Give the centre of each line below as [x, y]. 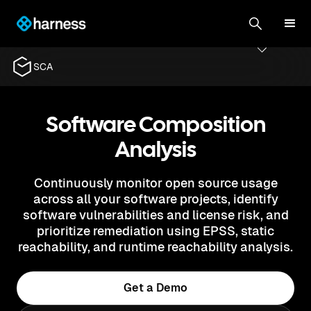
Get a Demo [155, 288]
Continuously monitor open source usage [155, 183]
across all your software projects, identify [155, 199]
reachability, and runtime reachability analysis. [155, 247]
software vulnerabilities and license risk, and [155, 215]
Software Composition [155, 126]
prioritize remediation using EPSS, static [155, 231]
